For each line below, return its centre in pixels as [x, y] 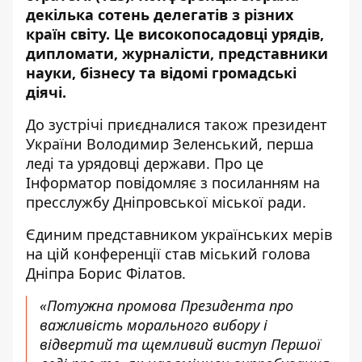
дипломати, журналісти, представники [177, 53]
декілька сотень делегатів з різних [160, 15]
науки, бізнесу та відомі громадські [161, 73]
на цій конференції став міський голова [168, 254]
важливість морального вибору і [154, 325]
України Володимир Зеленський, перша [170, 144]
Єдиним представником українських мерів [179, 234]
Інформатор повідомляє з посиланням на [173, 183]
